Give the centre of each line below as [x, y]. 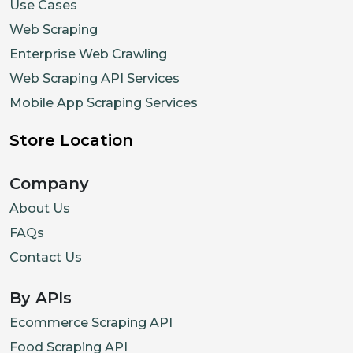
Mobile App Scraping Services [104, 102]
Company [49, 183]
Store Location [71, 140]
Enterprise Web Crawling [88, 54]
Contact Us [46, 257]
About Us [40, 208]
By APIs [41, 297]
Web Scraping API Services [95, 78]
